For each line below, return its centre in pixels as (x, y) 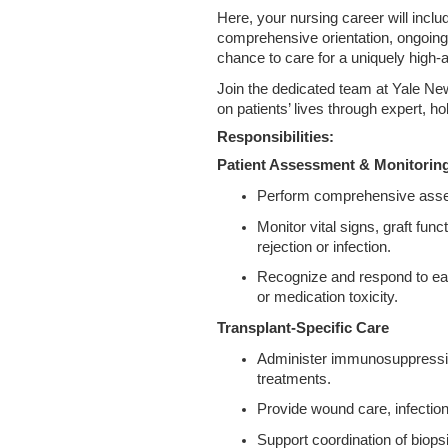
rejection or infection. (324, 246)
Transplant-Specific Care (303, 327)
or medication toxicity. (327, 297)
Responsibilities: (275, 136)
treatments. (294, 378)
